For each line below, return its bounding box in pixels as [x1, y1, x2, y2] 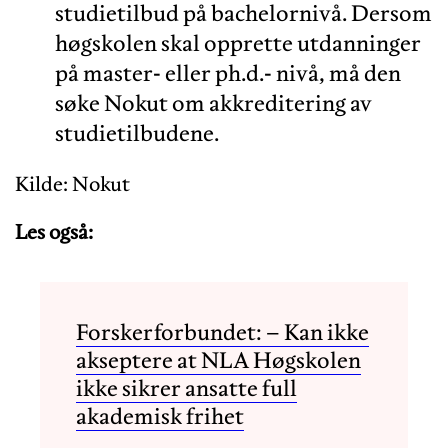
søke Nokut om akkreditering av [55, 88, 372, 117]
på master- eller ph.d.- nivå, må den [55, 58, 401, 87]
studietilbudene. [55, 118, 219, 147]
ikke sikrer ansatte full [76, 373, 297, 402]
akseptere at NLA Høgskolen [76, 345, 361, 374]
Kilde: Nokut [15, 170, 130, 197]
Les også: [15, 218, 93, 245]
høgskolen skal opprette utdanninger [55, 28, 421, 57]
